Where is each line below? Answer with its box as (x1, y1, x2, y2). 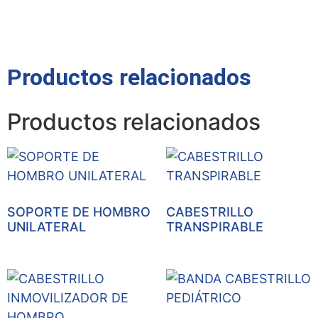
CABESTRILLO (166, 204, 253, 219)
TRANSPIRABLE (166, 219, 263, 234)
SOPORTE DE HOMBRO (7, 204, 150, 219)
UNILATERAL (7, 219, 86, 234)
